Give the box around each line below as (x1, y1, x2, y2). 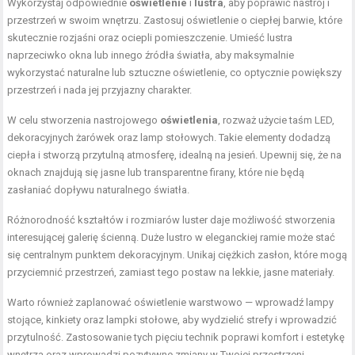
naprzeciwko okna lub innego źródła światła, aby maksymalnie (7, 49, 295, 62)
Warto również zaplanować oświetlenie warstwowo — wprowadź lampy (7, 296, 334, 309)
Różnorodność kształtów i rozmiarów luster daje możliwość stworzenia (7, 214, 336, 227)
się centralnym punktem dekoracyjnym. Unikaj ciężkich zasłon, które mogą (7, 249, 348, 261)
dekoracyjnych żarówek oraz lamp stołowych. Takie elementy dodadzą (7, 132, 331, 144)
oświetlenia (160, 114, 219, 127)
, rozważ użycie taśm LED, (218, 114, 335, 127)
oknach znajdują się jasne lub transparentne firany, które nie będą (7, 166, 305, 179)
